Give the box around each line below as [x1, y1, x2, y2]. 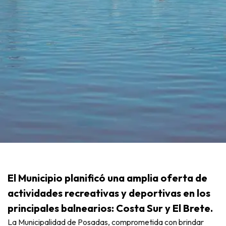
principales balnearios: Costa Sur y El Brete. [8, 201, 213, 214]
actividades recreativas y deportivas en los [8, 186, 210, 199]
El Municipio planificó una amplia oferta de [8, 171, 207, 184]
